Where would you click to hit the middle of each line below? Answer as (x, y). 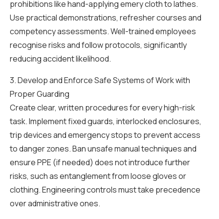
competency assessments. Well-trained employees (103, 31)
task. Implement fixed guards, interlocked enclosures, (106, 121)
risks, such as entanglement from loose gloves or (98, 176)
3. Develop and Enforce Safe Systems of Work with (100, 80)
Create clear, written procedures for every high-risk (102, 108)
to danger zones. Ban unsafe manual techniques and (103, 149)
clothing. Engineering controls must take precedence (105, 190)
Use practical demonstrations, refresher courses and (106, 18)
